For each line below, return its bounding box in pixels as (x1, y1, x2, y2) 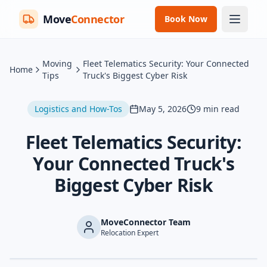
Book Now (164, 13, 207, 24)
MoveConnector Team (100, 216, 191, 228)
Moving (42, 58, 72, 69)
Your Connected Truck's (33, 151, 234, 176)
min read (201, 103, 240, 114)
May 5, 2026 (139, 103, 187, 114)
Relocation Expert (100, 228, 159, 238)
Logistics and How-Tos (35, 103, 122, 114)
